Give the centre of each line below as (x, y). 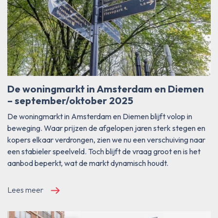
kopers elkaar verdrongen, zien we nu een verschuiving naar (106, 139)
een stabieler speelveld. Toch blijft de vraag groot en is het (104, 151)
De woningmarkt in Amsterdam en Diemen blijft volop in (100, 116)
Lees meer (25, 190)
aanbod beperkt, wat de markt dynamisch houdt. (88, 163)
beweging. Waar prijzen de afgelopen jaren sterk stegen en (106, 128)
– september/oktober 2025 (70, 101)
